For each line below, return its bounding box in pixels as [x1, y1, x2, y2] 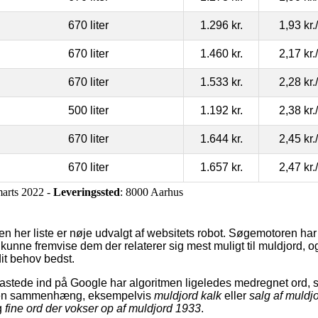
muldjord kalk [154, 289, 221, 302]
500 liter [67, 104, 109, 116]
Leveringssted [53, 185, 120, 198]
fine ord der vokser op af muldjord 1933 [5, 302, 201, 314]
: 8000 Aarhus [120, 185, 183, 198]
